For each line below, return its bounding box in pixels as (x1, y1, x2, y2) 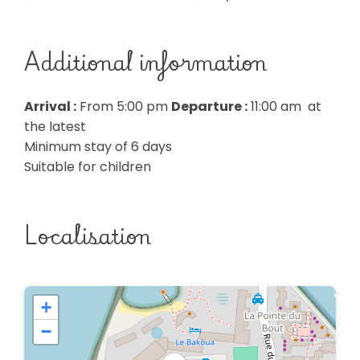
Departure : (171, 97, 247, 116)
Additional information (24, 43, 267, 80)
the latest (24, 117, 86, 136)
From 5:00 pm (76, 97, 171, 116)
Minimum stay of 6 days (24, 137, 172, 156)
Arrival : (24, 97, 76, 116)
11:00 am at (247, 97, 321, 116)
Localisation (24, 217, 151, 254)
